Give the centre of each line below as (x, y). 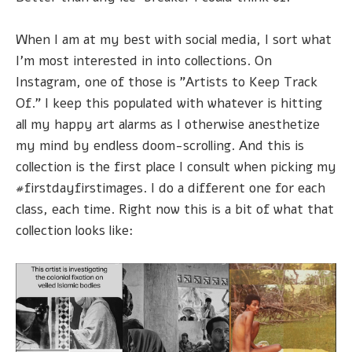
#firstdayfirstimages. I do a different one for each (170, 189)
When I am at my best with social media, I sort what (174, 40)
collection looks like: (75, 231)
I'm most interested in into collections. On (144, 61)
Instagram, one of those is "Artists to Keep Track (167, 82)
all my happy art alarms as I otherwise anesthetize (168, 125)
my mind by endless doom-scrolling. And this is (160, 146)
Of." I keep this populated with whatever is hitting (169, 104)
